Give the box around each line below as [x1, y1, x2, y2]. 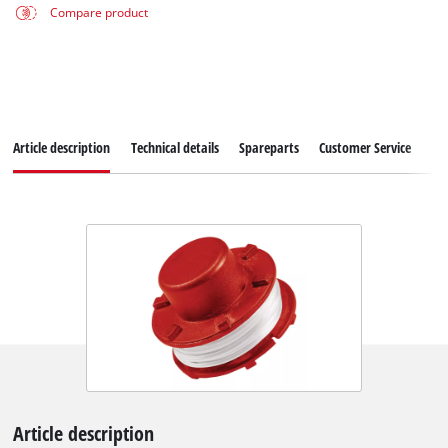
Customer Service [318, 138, 411, 158]
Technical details [130, 138, 219, 158]
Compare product [49, 5, 148, 21]
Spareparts [238, 138, 299, 158]
